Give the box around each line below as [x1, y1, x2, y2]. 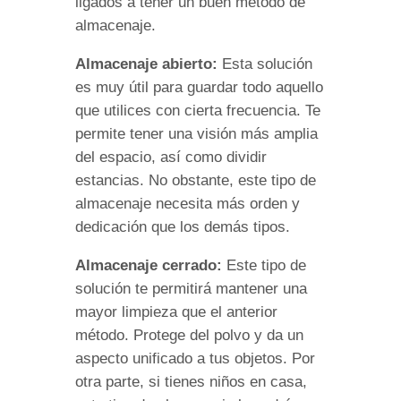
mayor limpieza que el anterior [75, 303, 277, 320]
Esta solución [222, 55, 312, 73]
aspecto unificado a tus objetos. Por [75, 349, 315, 367]
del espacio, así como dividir [75, 148, 267, 166]
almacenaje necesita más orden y [75, 194, 300, 212]
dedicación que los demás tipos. [75, 218, 290, 235]
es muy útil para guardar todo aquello [75, 78, 323, 96]
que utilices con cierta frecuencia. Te [75, 101, 320, 119]
